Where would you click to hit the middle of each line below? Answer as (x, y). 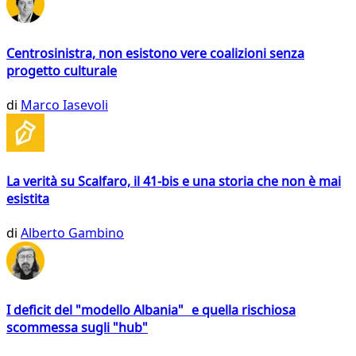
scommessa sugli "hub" (77, 327)
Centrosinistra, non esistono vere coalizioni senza (155, 53)
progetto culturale (62, 70)
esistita (28, 199)
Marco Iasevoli (64, 104)
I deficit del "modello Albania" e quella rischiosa (151, 310)
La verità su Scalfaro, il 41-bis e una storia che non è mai (174, 182)
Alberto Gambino (72, 233)
